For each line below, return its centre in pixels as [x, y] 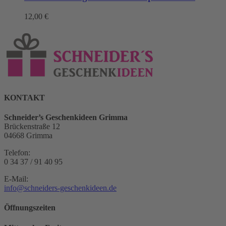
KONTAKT [24, 97]
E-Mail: [16, 179]
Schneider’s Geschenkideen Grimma [66, 118]
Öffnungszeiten [30, 208]
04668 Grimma [28, 136]
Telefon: [17, 153]
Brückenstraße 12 [32, 127]
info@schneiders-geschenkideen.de [60, 188]
